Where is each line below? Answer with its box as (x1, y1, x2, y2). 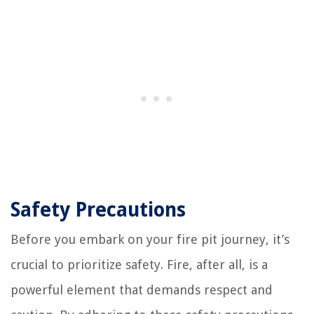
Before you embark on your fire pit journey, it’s (11, 232, 289, 247)
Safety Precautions (11, 198, 186, 221)
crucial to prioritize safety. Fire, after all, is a (11, 257, 268, 272)
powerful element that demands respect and (11, 282, 273, 297)
